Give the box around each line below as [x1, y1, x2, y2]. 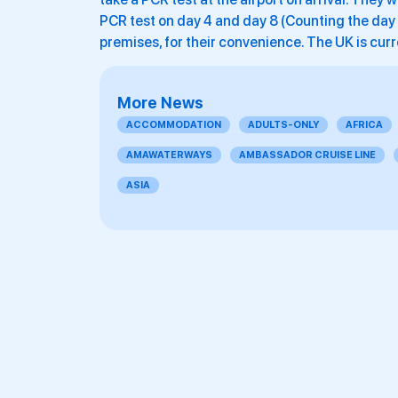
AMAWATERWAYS [126, 149, 212, 162]
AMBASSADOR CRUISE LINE [239, 149, 376, 162]
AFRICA [346, 119, 383, 131]
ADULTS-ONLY [248, 119, 319, 131]
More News [117, 93, 203, 113]
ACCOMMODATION [126, 119, 221, 131]
